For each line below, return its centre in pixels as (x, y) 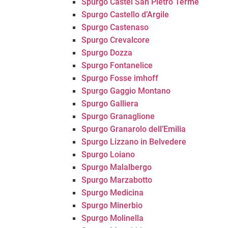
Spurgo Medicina (112, 193)
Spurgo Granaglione (118, 116)
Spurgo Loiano (108, 154)
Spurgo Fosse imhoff (120, 78)
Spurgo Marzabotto (117, 180)
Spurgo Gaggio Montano (126, 91)
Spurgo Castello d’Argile (125, 15)
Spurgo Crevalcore (116, 40)
